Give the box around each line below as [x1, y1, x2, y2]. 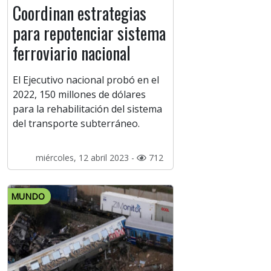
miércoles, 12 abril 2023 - [35, 152, 137, 164]
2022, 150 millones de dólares [13, 88, 146, 102]
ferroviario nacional [13, 41, 131, 66]
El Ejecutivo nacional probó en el [13, 73, 159, 87]
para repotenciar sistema [13, 21, 166, 46]
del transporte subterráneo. [13, 117, 140, 131]
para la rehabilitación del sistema [13, 102, 162, 116]
